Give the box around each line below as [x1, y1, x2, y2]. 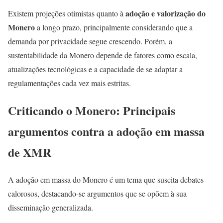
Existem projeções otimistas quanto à [8, 7, 125, 18]
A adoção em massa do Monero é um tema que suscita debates [8, 174, 204, 185]
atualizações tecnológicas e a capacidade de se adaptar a [8, 63, 183, 74]
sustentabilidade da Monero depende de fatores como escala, [8, 49, 197, 60]
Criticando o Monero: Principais [8, 101, 175, 119]
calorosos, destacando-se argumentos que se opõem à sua [8, 188, 187, 199]
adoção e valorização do [125, 7, 206, 19]
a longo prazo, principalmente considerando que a [35, 21, 193, 32]
